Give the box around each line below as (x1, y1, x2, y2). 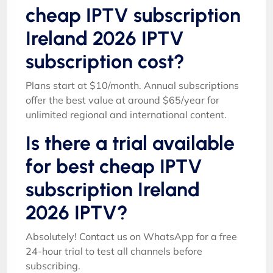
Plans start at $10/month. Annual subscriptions (26, 79, 239, 91)
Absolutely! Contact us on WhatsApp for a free (26, 230, 237, 243)
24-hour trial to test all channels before (26, 244, 202, 257)
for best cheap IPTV (26, 154, 202, 178)
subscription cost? (26, 49, 185, 73)
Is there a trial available (26, 131, 235, 155)
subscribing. (26, 259, 80, 272)
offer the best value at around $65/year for (26, 93, 219, 106)
